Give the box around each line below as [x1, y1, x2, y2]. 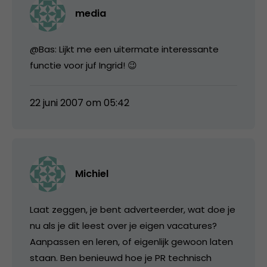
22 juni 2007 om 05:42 [30, 95, 129, 110]
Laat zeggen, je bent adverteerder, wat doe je [30, 203, 235, 216]
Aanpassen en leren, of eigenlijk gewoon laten [30, 235, 233, 248]
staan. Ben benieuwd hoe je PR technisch [30, 251, 212, 264]
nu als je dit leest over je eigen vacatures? [30, 219, 217, 232]
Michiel [75, 166, 108, 181]
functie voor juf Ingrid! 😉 [30, 58, 137, 72]
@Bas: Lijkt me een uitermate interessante [30, 42, 219, 55]
